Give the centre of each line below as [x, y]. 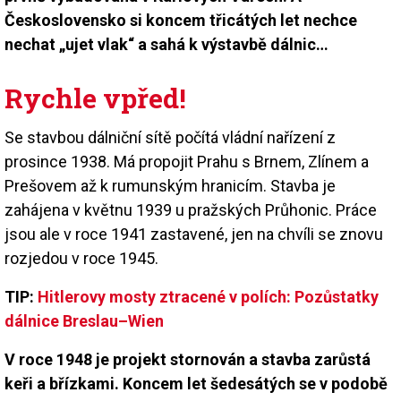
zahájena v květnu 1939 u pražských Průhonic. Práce [191, 209]
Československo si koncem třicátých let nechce [181, 20]
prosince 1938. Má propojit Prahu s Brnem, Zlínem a [187, 161]
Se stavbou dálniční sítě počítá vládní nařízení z [170, 137]
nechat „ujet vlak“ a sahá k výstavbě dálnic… [166, 44]
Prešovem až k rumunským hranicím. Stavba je [170, 185]
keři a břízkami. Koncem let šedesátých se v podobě [196, 383]
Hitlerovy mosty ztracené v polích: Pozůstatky [208, 296]
